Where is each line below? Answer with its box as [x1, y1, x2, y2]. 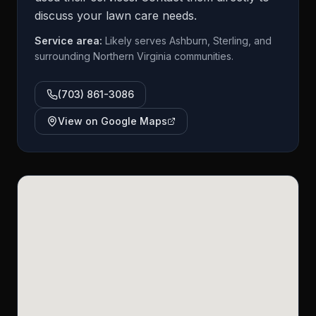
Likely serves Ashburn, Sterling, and [105, 35, 272, 47]
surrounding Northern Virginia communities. [35, 50, 233, 62]
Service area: [35, 35, 105, 47]
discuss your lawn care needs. [35, 8, 197, 23]
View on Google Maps [58, 115, 167, 127]
